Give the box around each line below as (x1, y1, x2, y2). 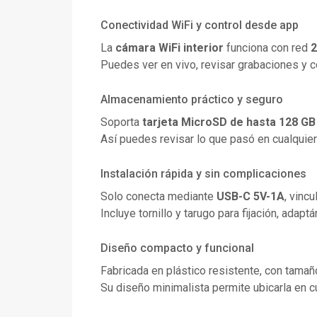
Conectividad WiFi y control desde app (100, 18, 299, 33)
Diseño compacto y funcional (100, 241, 254, 255)
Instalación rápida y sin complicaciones (100, 167, 306, 181)
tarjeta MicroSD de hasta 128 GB (142, 115, 316, 129)
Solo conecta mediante (100, 190, 217, 204)
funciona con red (224, 41, 311, 55)
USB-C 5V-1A (217, 190, 284, 204)
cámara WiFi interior (115, 41, 224, 55)
